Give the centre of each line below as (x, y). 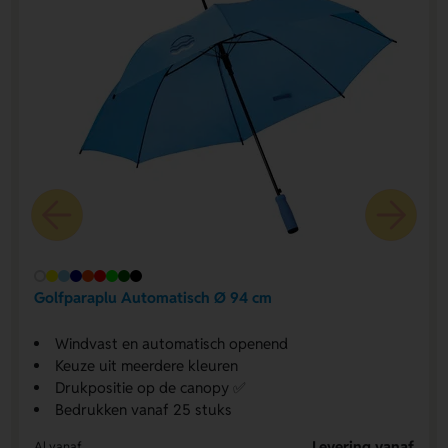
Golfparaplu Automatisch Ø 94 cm (152, 298)
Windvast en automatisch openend (171, 343)
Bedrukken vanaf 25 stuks (143, 409)
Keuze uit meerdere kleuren (146, 365)
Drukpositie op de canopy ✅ (150, 387)
